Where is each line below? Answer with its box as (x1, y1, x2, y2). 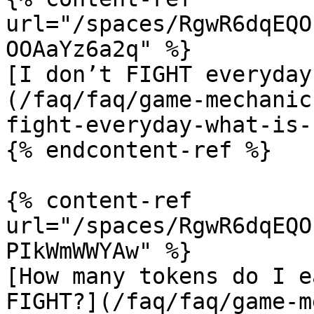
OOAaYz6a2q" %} (6, 36, 192, 62)
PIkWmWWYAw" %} (6, 238, 192, 264)
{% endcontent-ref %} (6, 137, 272, 163)
